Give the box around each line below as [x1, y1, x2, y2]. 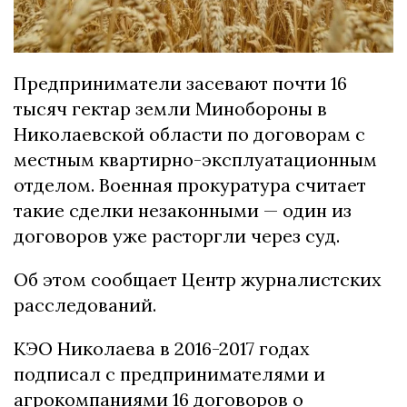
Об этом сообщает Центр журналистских [14, 268, 382, 292]
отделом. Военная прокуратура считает [14, 174, 366, 197]
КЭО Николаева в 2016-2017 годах [14, 337, 310, 361]
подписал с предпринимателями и [14, 362, 325, 386]
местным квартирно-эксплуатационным [14, 148, 377, 172]
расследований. [14, 293, 156, 317]
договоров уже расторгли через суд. [14, 224, 340, 248]
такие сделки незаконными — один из [14, 199, 352, 223]
